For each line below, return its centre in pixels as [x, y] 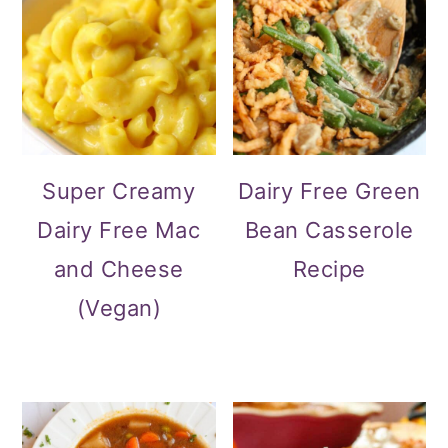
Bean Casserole [329, 229]
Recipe [329, 268]
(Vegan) [119, 307]
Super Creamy [119, 190]
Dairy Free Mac [119, 229]
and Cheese [118, 268]
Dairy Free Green [329, 190]
